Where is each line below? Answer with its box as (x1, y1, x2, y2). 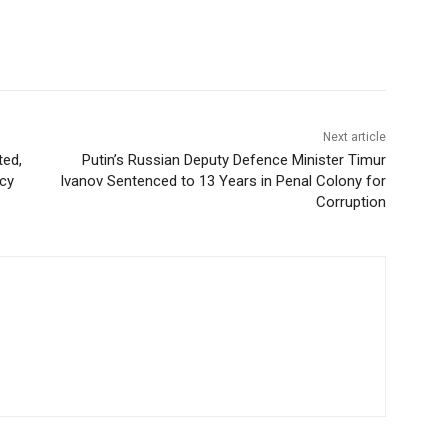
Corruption (315, 193, 386, 212)
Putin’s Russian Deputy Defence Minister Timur (81, 151, 386, 170)
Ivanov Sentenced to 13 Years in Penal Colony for (59, 172, 386, 191)
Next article (322, 130, 386, 145)
